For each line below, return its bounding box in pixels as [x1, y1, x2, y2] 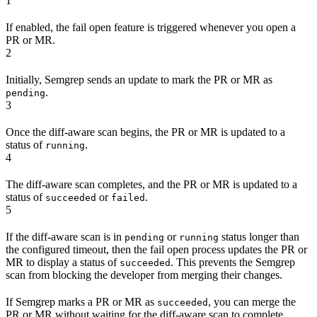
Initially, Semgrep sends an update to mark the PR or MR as [6, 73, 272, 86]
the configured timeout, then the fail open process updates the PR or [6, 243, 307, 255]
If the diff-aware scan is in [6, 230, 125, 243]
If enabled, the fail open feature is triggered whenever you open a [6, 21, 296, 33]
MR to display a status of [6, 255, 120, 268]
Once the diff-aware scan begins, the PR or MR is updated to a [6, 125, 285, 138]
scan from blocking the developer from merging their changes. [6, 268, 282, 281]
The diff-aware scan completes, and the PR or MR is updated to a [6, 178, 297, 190]
